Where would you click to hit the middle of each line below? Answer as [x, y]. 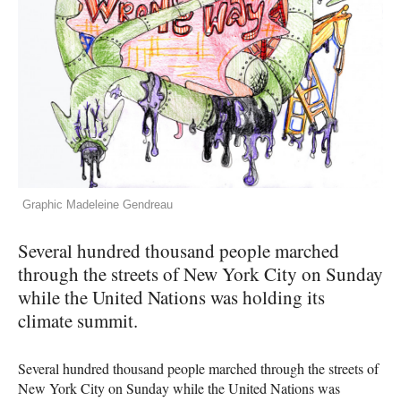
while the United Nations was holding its [171, 298]
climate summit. [78, 321]
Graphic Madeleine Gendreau [98, 205]
